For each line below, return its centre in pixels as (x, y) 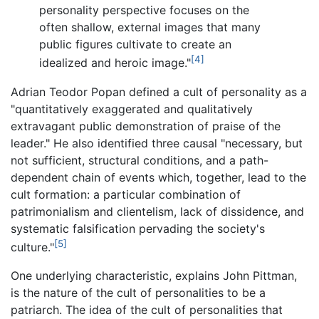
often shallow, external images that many (150, 27)
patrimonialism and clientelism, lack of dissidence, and (157, 211)
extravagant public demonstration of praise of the (146, 126)
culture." (32, 247)
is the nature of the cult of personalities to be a (138, 293)
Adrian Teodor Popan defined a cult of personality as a (159, 91)
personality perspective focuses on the (144, 10)
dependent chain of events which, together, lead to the (158, 177)
